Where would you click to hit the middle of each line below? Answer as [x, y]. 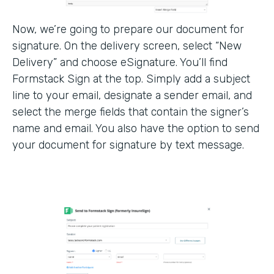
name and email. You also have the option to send [136, 128]
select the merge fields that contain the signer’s [131, 112]
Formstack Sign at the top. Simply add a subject [131, 79]
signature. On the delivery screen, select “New [127, 46]
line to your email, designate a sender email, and [132, 95]
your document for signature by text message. [128, 145]
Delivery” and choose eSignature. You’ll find [120, 62]
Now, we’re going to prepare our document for [128, 29]
